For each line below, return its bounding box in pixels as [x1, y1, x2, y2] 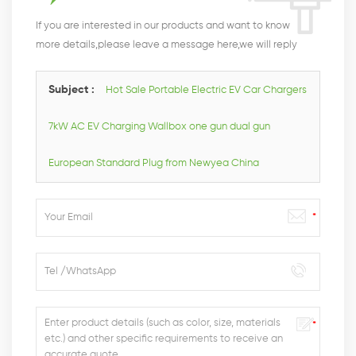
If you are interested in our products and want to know [36, 20, 290, 31]
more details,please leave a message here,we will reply [36, 39, 297, 50]
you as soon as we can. [36, 58, 145, 69]
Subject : [48, 83, 98, 95]
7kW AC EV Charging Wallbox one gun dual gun [48, 121, 270, 132]
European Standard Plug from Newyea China [48, 157, 259, 168]
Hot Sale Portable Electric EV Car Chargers [106, 84, 307, 95]
